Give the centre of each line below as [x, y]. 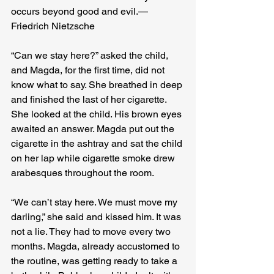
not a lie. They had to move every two [92, 232]
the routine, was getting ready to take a [95, 261]
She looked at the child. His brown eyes [98, 114]
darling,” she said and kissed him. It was [97, 217]
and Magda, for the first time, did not [89, 70]
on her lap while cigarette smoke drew [94, 158]
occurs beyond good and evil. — [80, 12]
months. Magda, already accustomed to [97, 246]
